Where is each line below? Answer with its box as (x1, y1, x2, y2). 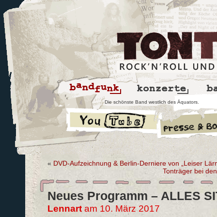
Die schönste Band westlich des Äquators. (105, 99, 199, 105)
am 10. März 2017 (81, 203, 160, 214)
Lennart (47, 203, 82, 214)
